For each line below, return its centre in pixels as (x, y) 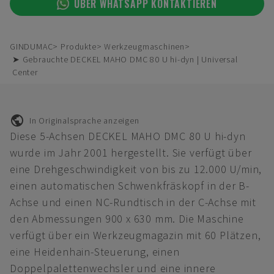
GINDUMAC (31, 46)
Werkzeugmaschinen (145, 46)
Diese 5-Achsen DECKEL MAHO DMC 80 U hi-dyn (128, 136)
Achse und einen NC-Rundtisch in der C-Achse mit (133, 202)
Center (25, 72)
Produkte (79, 46)
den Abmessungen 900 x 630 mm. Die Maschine (127, 219)
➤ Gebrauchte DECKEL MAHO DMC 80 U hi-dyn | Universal (125, 59)
